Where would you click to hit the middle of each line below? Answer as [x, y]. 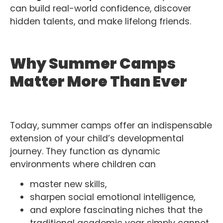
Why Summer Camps [93, 64]
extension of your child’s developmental [97, 138]
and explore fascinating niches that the [116, 210]
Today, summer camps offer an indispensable [111, 125]
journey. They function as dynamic [85, 151]
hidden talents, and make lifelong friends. [101, 21]
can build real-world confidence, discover [101, 8]
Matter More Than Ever [99, 82]
